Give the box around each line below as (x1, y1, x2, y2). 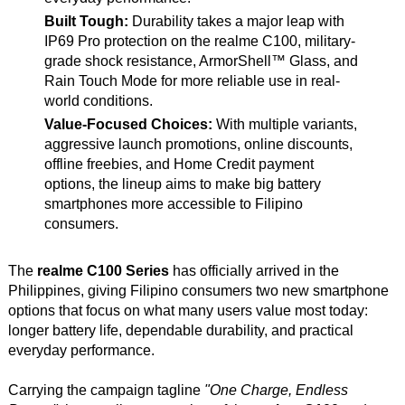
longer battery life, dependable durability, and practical (7, 322, 353, 338)
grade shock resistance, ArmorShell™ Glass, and (43, 52, 358, 69)
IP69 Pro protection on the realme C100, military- (43, 33, 355, 49)
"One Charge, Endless (203, 381, 348, 398)
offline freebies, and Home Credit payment (43, 155, 314, 172)
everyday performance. (7, 342, 158, 358)
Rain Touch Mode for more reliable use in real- (43, 72, 340, 89)
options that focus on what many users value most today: (7, 302, 368, 318)
